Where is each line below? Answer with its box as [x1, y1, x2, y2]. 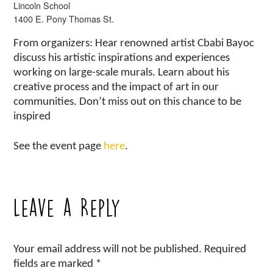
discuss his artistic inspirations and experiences [13, 52, 230, 64]
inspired [13, 110, 51, 122]
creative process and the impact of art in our [13, 81, 219, 93]
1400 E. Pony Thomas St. [13, 12, 115, 25]
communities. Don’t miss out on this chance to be [13, 96, 242, 108]
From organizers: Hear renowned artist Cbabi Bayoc [13, 37, 255, 49]
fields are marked [13, 258, 96, 271]
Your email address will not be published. [13, 244, 202, 256]
